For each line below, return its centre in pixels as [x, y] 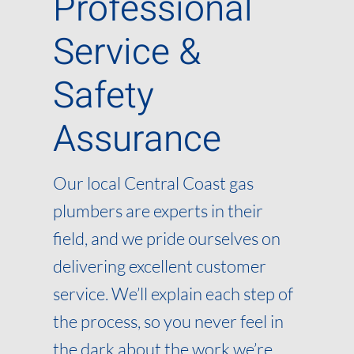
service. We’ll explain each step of [173, 294]
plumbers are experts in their [158, 211]
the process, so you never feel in [169, 322]
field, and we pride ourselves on [167, 239]
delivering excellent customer [160, 266]
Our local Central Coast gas [154, 183]
